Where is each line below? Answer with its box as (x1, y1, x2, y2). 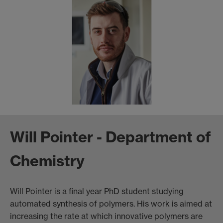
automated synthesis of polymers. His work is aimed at (10, 198, 212, 209)
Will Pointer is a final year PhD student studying (10, 186, 184, 196)
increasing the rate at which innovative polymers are (10, 211, 203, 221)
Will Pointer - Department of (10, 127, 211, 146)
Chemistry (10, 151, 85, 170)
